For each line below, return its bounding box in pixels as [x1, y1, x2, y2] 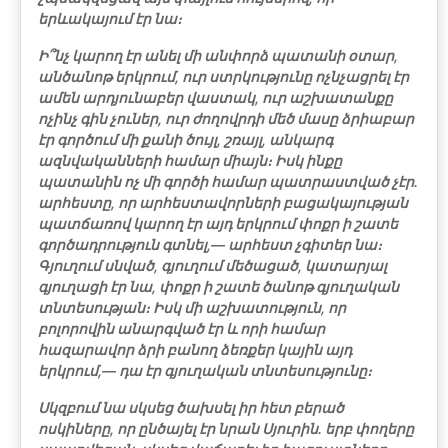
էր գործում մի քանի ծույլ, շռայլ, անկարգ [38, 131, 333, 148]
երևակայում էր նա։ [38, 10, 182, 27]
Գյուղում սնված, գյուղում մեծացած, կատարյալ [38, 257, 387, 274]
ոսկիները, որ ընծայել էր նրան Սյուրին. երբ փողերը [38, 420, 414, 437]
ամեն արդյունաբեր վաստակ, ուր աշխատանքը [38, 89, 393, 106]
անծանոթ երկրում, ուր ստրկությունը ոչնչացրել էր [38, 68, 409, 85]
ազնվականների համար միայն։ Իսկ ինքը [38, 152, 342, 169]
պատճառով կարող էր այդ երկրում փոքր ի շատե [38, 215, 398, 232]
